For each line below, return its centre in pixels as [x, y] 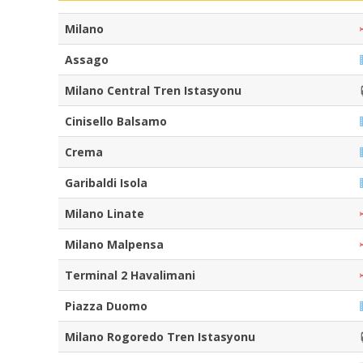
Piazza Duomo [106, 306]
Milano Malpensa [114, 245]
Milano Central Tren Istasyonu [153, 91]
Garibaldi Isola [106, 183]
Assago [87, 60]
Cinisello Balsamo [116, 122]
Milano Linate [105, 214]
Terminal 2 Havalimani [130, 275]
